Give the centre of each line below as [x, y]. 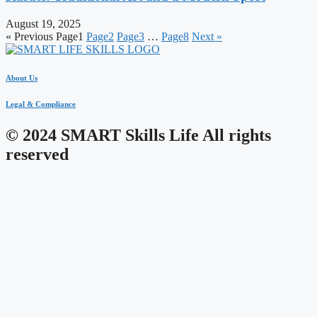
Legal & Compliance [41, 104]
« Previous [29, 36]
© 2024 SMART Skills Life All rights [138, 135]
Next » [207, 36]
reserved [37, 154]
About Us [22, 77]
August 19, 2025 [43, 23]
